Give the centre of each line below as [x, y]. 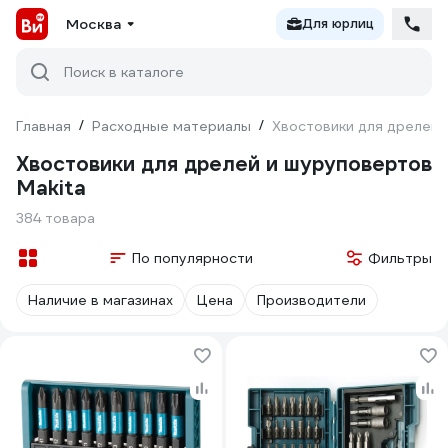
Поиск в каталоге [124, 72]
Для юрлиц [338, 23]
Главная [43, 126]
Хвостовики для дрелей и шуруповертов [224, 164]
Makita [51, 188]
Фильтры [400, 258]
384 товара [55, 218]
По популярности [192, 258]
